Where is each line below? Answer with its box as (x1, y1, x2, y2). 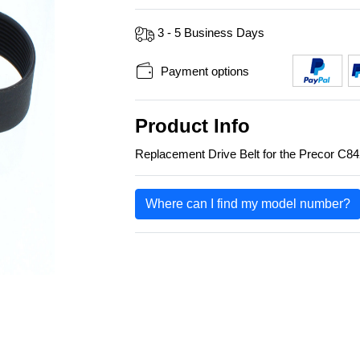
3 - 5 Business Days (157, 25, 264, 39)
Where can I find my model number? (145, 197, 350, 211)
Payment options (161, 63, 249, 78)
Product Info (135, 115, 250, 137)
